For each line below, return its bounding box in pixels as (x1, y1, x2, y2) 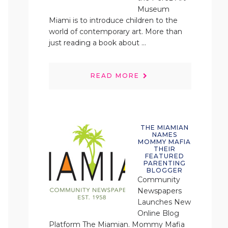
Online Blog (137, 209, 179, 218)
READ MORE (91, 71, 139, 79)
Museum (137, 5, 169, 14)
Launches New (137, 197, 191, 207)
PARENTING (143, 159, 186, 167)
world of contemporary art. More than (49, 27, 182, 36)
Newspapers (137, 186, 182, 195)
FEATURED (145, 152, 184, 160)
